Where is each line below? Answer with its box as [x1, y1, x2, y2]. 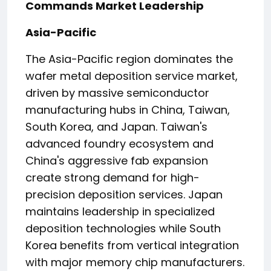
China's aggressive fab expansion [25, 153, 208, 168]
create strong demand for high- [25, 170, 200, 185]
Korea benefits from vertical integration [25, 238, 239, 253]
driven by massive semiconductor [25, 85, 209, 100]
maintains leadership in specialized [25, 204, 215, 219]
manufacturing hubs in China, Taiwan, [25, 102, 230, 117]
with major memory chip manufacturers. [25, 255, 244, 270]
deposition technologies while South [25, 221, 221, 236]
